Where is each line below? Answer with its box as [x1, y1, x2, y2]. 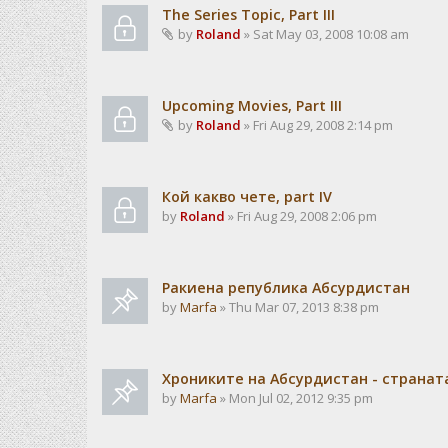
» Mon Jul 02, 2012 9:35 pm [217, 389, 373, 407]
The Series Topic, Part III [162, 5, 335, 24]
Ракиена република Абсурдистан [162, 278, 410, 297]
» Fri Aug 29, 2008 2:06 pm [225, 207, 377, 225]
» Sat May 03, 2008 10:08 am [241, 25, 409, 43]
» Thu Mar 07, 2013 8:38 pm [217, 298, 379, 316]
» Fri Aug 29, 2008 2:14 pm [241, 116, 393, 134]
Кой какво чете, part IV [162, 187, 332, 206]
